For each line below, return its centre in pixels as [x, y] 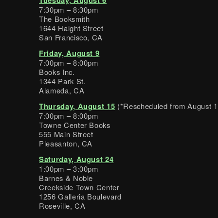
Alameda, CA [62, 90]
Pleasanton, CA [66, 143]
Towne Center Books [75, 125]
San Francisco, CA [71, 37]
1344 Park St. [63, 81]
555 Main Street [66, 134]
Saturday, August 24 [76, 159]
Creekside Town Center [79, 187]
